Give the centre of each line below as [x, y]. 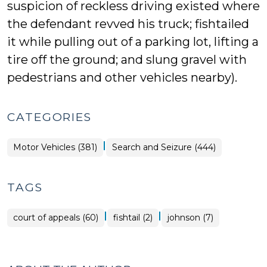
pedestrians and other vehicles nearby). [122, 77]
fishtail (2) [133, 218]
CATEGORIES [49, 117]
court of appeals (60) [56, 218]
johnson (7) [190, 218]
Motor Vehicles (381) [55, 147]
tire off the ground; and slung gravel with [127, 60]
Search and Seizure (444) [164, 147]
